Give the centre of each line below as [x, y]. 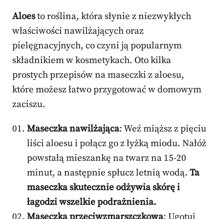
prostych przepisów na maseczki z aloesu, [98, 75]
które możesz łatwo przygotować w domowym [107, 90]
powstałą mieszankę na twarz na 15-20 [107, 158]
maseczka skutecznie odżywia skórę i [103, 188]
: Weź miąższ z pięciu [163, 129]
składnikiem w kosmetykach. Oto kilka [92, 61]
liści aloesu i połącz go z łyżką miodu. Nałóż [117, 144]
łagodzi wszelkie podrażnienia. [92, 202]
